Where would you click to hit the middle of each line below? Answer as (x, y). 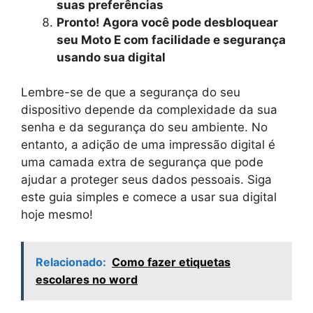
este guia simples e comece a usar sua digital (149, 197)
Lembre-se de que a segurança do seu (131, 93)
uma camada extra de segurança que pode (142, 162)
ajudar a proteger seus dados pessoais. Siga (146, 180)
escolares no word (87, 279)
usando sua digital (111, 57)
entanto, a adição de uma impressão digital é (148, 145)
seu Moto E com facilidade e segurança (171, 39)
